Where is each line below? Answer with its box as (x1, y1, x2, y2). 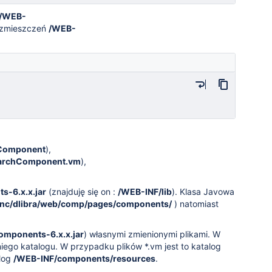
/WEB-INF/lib (118, 186, 172, 197)
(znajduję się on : (46, 186, 118, 197)
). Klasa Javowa (172, 186, 234, 197)
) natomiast (172, 199, 219, 209)
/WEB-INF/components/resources (13, 253, 155, 263)
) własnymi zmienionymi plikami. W (84, 229, 220, 239)
